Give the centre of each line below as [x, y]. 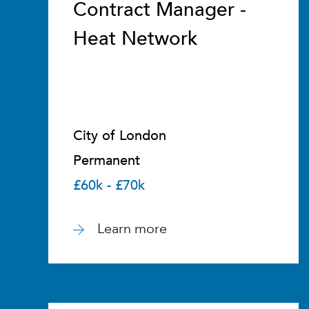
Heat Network [136, 39]
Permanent [107, 160]
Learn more [132, 229]
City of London [120, 136]
